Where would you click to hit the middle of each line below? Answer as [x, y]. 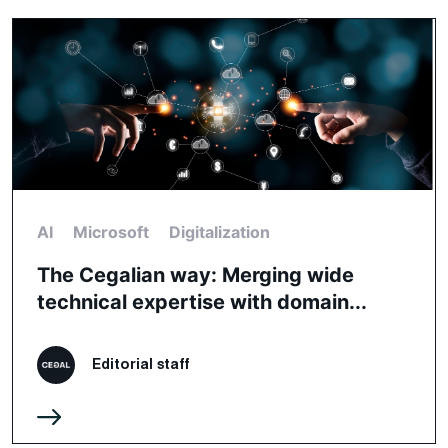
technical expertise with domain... [202, 301]
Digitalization [219, 231]
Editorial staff [141, 364]
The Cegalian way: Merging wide [195, 274]
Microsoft [111, 231]
